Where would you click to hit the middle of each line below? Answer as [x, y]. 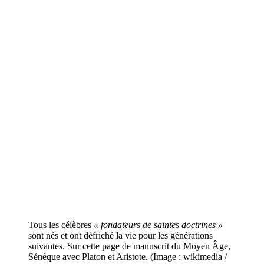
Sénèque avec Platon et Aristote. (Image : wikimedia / [128, 256]
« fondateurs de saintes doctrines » [158, 225]
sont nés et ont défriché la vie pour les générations [121, 235]
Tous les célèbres [61, 225]
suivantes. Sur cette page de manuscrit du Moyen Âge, [129, 246]
